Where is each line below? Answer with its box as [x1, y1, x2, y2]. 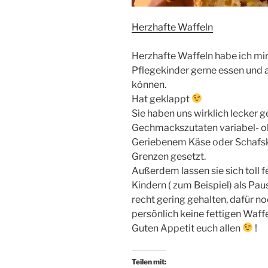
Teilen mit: [132, 257, 166, 266]
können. [132, 78, 166, 90]
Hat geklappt [132, 93, 191, 105]
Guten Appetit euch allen [132, 222, 242, 234]
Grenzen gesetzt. [132, 150, 206, 162]
